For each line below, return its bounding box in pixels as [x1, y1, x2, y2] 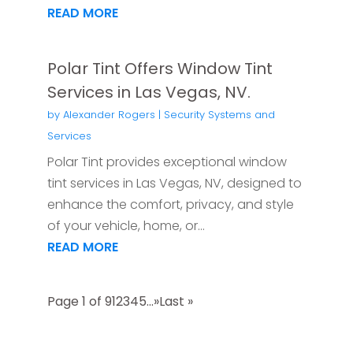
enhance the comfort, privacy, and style [46, 195, 294, 214]
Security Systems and [163, 106, 275, 122]
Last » [158, 292, 193, 310]
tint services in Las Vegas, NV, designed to [46, 173, 302, 192]
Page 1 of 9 [46, 292, 112, 310]
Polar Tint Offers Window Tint [46, 57, 273, 80]
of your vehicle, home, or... [46, 216, 205, 235]
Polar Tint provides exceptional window [46, 152, 287, 171]
